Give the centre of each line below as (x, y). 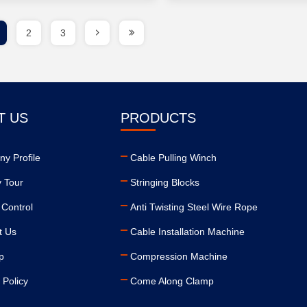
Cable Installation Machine (188, 232)
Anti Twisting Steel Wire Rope (194, 207)
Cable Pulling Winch (174, 158)
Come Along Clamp (172, 281)
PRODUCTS (159, 118)
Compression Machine (179, 256)
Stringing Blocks (165, 182)
